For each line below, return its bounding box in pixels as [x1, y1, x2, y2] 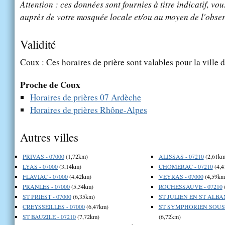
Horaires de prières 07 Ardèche [30, 91, 141, 103]
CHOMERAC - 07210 [158, 162, 213, 170]
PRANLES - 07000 [23, 182, 70, 190]
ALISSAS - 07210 [158, 152, 204, 160]
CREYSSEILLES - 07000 [23, 202, 85, 210]
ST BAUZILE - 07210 [23, 212, 76, 220]
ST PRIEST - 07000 [23, 192, 71, 200]
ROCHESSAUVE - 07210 [158, 182, 222, 190]
